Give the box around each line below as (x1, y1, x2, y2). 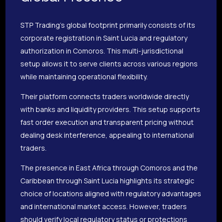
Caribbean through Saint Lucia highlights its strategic (20, 176, 195, 186)
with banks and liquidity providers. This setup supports (20, 105, 201, 114)
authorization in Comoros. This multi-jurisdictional (20, 46, 184, 56)
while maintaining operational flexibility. (20, 72, 148, 82)
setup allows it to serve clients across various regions (20, 59, 198, 69)
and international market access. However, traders (20, 202, 187, 212)
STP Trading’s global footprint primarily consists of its (20, 20, 196, 30)
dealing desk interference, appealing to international (20, 130, 194, 140)
